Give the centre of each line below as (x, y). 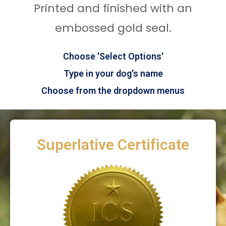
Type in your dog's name (113, 73)
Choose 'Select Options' (113, 56)
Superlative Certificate (113, 144)
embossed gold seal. (113, 28)
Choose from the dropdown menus (113, 90)
